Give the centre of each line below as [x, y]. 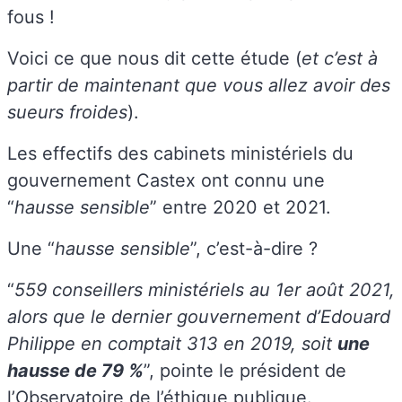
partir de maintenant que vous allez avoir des [199, 86]
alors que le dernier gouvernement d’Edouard [199, 317]
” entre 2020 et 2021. [240, 208]
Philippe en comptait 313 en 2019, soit [172, 344]
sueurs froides [67, 113]
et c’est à [340, 59]
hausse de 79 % [75, 371]
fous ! [31, 17]
